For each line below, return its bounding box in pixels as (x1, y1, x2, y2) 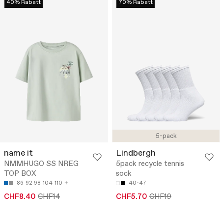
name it (4, 148, 33, 160)
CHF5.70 (116, 192, 147, 202)
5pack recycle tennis (116, 159, 184, 169)
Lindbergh (116, 148, 156, 160)
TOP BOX (4, 169, 36, 179)
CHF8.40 (4, 192, 36, 202)
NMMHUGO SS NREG (4, 159, 79, 169)
